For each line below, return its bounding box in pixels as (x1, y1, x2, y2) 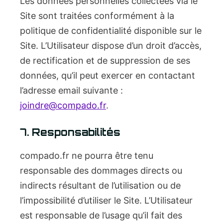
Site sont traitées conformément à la (20, 10, 174, 21)
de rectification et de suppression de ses (20, 55, 190, 66)
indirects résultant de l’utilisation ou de (20, 180, 181, 191)
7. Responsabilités (20, 126, 120, 138)
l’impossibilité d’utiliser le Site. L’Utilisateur (20, 195, 193, 206)
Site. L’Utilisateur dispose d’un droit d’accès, (20, 40, 202, 51)
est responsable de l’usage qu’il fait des (20, 210, 182, 221)
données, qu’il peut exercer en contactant (20, 70, 195, 81)
